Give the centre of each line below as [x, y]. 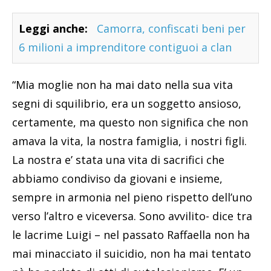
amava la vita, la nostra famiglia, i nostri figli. [129, 141]
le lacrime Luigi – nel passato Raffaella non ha [131, 235]
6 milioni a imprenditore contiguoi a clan [125, 47]
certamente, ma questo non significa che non [130, 122]
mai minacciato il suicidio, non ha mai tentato [132, 254]
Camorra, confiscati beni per [171, 29]
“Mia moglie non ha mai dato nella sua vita [122, 85]
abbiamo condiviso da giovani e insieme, [117, 179]
